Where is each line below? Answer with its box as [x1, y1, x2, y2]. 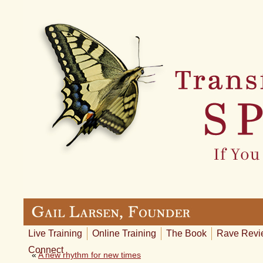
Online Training [92, 228, 156, 238]
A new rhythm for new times [38, 250, 141, 259]
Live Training [28, 228, 82, 238]
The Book [166, 228, 207, 238]
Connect [28, 245, 63, 255]
